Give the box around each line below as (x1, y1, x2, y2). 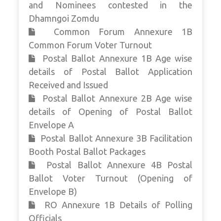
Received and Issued (29, 80, 108, 90)
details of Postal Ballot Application (29, 67, 192, 77)
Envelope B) (29, 186, 77, 197)
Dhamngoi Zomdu (29, 13, 99, 24)
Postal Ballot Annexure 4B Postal (41, 160, 193, 170)
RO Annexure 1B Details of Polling (39, 200, 193, 210)
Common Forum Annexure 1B (44, 27, 193, 37)
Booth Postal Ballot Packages (29, 147, 146, 157)
